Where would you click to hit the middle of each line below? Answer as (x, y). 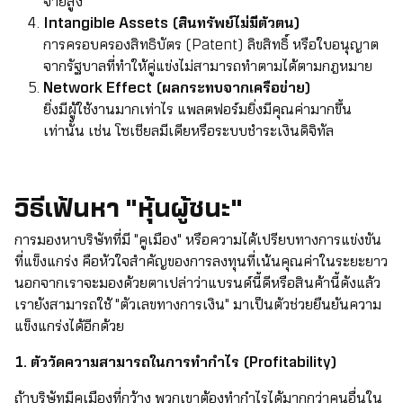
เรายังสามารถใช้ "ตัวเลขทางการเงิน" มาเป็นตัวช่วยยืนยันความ (198, 305)
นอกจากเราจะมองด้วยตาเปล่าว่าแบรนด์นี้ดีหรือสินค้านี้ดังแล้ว (197, 283)
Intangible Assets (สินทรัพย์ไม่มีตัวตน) (172, 23)
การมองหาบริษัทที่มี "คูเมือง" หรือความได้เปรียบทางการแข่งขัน (198, 240)
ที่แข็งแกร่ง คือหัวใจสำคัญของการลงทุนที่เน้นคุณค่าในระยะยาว (201, 262)
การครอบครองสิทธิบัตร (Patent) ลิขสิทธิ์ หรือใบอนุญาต (211, 45)
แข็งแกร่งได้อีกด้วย (69, 327)
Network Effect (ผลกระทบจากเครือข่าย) (177, 88)
